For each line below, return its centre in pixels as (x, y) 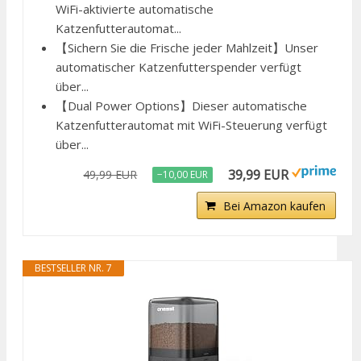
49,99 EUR (110, 175)
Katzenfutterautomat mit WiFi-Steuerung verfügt (191, 125)
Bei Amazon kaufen (275, 206)
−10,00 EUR (183, 175)
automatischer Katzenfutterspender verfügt (178, 67)
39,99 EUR (259, 175)
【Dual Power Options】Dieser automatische (181, 106)
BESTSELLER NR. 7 (73, 268)
